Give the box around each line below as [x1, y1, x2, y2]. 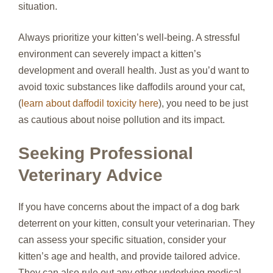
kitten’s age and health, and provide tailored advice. [18, 251, 240, 261]
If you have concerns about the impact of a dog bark [18, 202, 239, 212]
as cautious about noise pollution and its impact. [18, 115, 225, 125]
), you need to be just [158, 98, 248, 108]
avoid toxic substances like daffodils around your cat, [18, 82, 245, 92]
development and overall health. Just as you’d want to [18, 65, 249, 76]
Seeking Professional [18, 144, 193, 163]
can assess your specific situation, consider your [18, 235, 226, 245]
